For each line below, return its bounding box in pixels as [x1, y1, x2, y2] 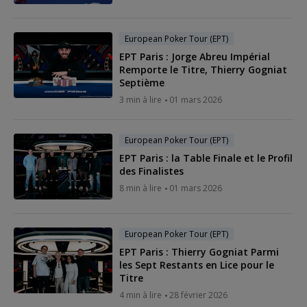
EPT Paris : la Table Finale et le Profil [119, 151, 293, 164]
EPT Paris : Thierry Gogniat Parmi [119, 245, 279, 258]
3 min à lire [119, 93, 162, 106]
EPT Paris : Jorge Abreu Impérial [119, 49, 270, 63]
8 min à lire [119, 182, 162, 194]
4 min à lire [119, 288, 162, 301]
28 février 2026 [169, 288, 228, 301]
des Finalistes [119, 164, 184, 177]
